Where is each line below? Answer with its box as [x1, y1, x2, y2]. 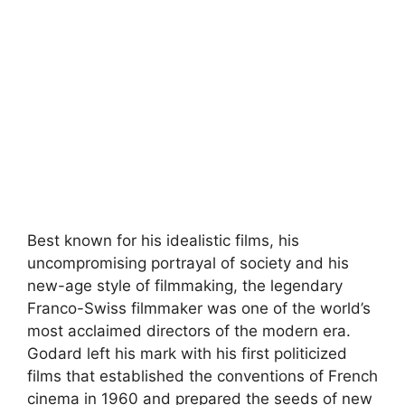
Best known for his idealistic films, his [27, 231, 299, 250]
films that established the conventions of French [27, 367, 378, 385]
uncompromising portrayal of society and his [27, 254, 349, 272]
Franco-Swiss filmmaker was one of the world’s [27, 299, 371, 317]
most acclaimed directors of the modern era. [27, 322, 351, 340]
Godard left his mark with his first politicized [27, 344, 347, 363]
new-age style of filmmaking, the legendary [27, 277, 343, 295]
